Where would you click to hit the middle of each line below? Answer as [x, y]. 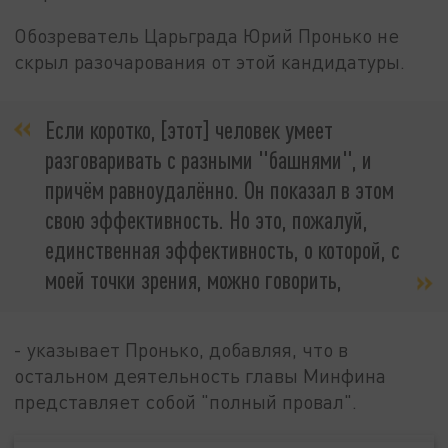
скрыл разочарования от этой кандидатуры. [210, 62]
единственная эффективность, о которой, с [222, 249]
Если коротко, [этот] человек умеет [189, 129]
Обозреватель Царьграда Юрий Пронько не [207, 36]
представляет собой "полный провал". [186, 402]
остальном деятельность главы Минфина [200, 376]
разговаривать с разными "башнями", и [208, 159]
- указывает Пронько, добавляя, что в [181, 350]
